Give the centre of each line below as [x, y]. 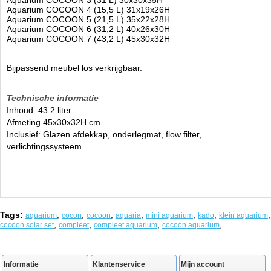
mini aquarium [169, 215]
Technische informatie [53, 98]
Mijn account [203, 264]
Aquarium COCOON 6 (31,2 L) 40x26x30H [88, 29]
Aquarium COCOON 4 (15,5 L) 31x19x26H [88, 10]
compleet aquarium [126, 225]
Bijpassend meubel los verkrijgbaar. [74, 68]
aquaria [128, 215]
